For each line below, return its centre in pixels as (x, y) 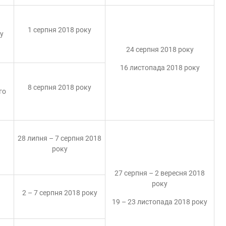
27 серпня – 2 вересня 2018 (160, 173)
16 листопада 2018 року (160, 68)
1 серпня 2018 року (60, 30)
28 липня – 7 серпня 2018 (60, 138)
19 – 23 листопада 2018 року (160, 202)
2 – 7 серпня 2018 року (60, 193)
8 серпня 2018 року (60, 87)
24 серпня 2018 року (160, 49)
